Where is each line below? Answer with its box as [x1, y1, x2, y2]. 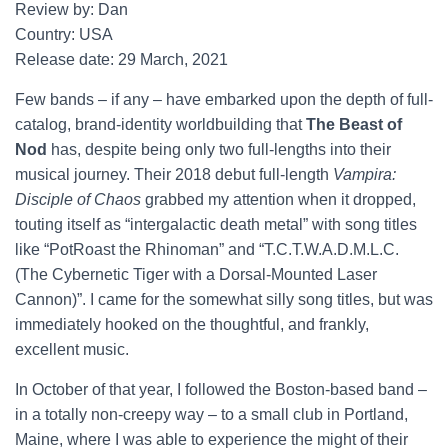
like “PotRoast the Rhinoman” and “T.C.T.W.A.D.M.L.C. [15, 241, 399, 258]
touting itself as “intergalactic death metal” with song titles [15, 216, 417, 233]
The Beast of [306, 116, 402, 133]
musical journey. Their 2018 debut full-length [15, 166, 333, 183]
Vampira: [333, 166, 396, 183]
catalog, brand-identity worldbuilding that [15, 116, 306, 133]
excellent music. [15, 341, 129, 358]
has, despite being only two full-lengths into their [47, 141, 391, 158]
